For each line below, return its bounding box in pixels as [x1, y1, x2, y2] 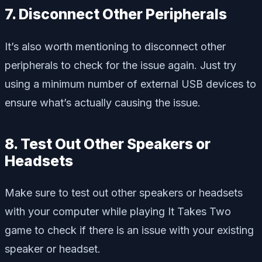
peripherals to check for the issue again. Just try [5, 58, 236, 71]
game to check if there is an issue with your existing [5, 224, 254, 237]
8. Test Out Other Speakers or [5, 135, 211, 153]
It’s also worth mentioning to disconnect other [5, 40, 226, 53]
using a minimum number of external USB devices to [5, 77, 256, 90]
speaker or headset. [5, 243, 101, 256]
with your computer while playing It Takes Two [5, 205, 231, 218]
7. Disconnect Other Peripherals [5, 5, 227, 23]
